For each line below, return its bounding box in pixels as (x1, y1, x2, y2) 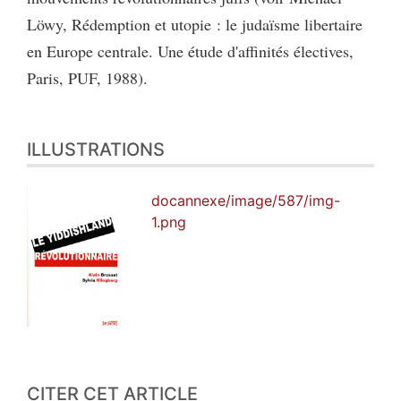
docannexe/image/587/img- (151, 192, 341, 210)
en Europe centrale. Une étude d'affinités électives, (27, 40, 354, 63)
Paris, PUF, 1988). (27, 67, 148, 90)
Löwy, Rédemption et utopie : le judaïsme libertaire (27, 13, 363, 36)
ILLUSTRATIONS (27, 139, 165, 161)
